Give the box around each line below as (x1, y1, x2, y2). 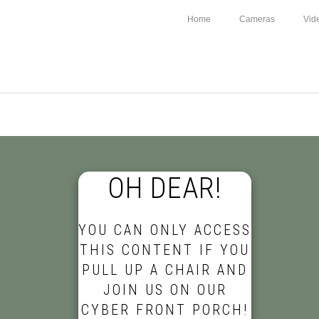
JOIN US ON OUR (103, 281, 227, 298)
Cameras (239, 14, 275, 24)
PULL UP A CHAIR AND (82, 261, 249, 278)
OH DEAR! (108, 172, 223, 205)
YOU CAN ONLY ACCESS (78, 221, 252, 239)
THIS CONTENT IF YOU (80, 241, 251, 258)
